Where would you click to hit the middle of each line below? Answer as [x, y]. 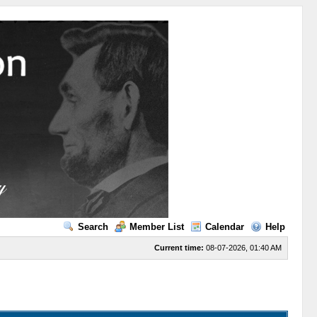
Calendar [224, 227]
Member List [156, 227]
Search [93, 227]
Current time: [179, 248]
